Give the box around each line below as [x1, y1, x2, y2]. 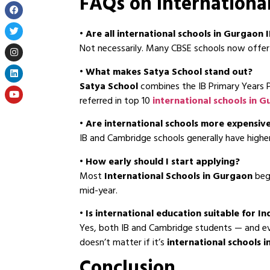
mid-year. [80, 182, 118, 201]
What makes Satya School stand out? [86, 63, 253, 82]
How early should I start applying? [86, 153, 240, 172]
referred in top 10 [80, 92, 152, 111]
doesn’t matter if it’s [80, 234, 167, 253]
